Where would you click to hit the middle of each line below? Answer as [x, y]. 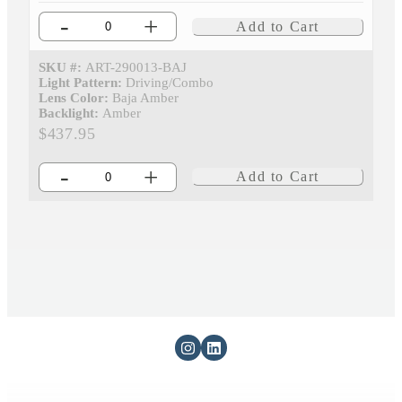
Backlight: [69, 114]
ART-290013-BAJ [136, 68]
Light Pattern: [80, 83]
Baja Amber [145, 98]
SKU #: [60, 68]
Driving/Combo [170, 83]
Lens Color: [74, 98]
